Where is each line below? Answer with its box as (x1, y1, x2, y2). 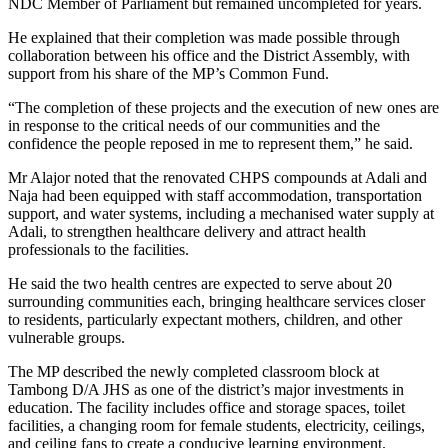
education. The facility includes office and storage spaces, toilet (8, 398, 405, 416)
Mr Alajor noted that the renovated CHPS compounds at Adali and (8, 168, 427, 186)
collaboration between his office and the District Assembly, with (8, 46, 410, 64)
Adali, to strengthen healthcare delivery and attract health (8, 222, 366, 240)
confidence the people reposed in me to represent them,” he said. (8, 134, 413, 152)
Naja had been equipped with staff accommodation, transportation (8, 186, 422, 204)
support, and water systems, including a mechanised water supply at (8, 204, 434, 222)
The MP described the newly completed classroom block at (8, 362, 379, 380)
